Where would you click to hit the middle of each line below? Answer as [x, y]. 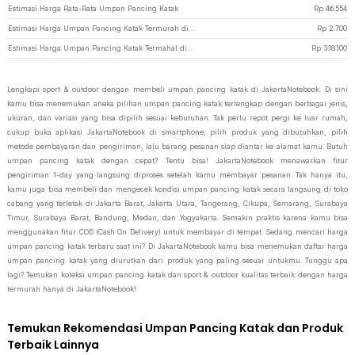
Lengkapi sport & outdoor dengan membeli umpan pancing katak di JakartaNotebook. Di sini [177, 89]
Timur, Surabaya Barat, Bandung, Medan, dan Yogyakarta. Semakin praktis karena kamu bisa [177, 218]
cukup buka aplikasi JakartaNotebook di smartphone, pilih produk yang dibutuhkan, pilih [177, 132]
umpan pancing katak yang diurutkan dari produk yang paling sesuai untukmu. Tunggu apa [177, 260]
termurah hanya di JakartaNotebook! [72, 289]
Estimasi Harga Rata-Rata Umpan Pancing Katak [93, 8]
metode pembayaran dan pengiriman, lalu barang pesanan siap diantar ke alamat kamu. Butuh [177, 146]
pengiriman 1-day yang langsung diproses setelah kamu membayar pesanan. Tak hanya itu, [177, 175]
